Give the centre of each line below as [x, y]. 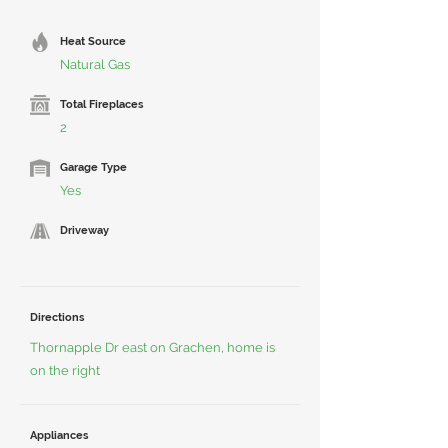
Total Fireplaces [101, 104]
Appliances [59, 435]
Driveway [84, 230]
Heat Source [93, 41]
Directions [57, 317]
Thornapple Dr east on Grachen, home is [152, 347]
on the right [65, 370]
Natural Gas [95, 64]
